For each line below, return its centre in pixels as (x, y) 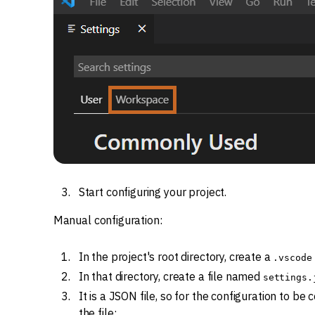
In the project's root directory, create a (176, 257)
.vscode (292, 258)
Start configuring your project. (153, 192)
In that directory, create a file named (171, 276)
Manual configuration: (108, 220)
